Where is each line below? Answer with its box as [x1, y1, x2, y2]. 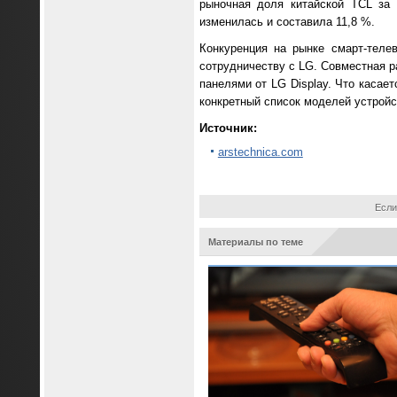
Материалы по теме [207, 236, 303, 247]
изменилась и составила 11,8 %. [198, 15, 375, 29]
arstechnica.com [217, 145, 303, 160]
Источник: [198, 121, 257, 136]
